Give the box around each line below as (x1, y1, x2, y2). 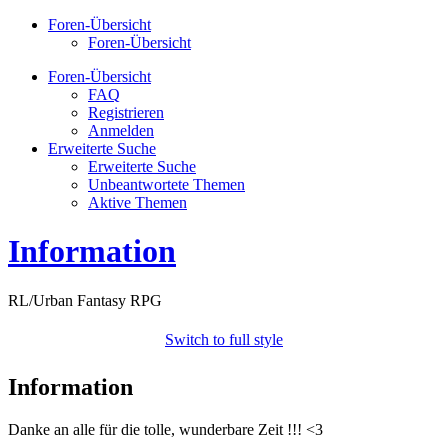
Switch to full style (165, 330, 283, 348)
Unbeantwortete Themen (88, 176, 245, 193)
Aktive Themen (88, 194, 187, 211)
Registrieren (88, 104, 164, 121)
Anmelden (88, 122, 154, 139)
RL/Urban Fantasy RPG (8, 291, 162, 309)
